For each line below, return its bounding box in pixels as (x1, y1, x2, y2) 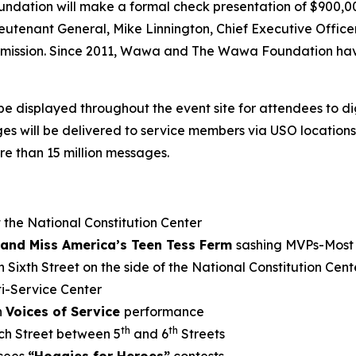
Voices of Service (6, 304, 124, 319)
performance (124, 304, 204, 319)
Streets (178, 326, 225, 342)
